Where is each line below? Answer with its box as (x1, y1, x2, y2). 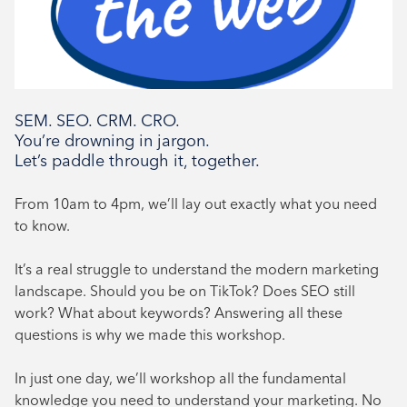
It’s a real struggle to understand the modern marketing (15, 260, 379, 278)
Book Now (168, 20, 239, 38)
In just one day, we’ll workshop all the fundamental (15, 369, 346, 387)
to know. (15, 216, 70, 234)
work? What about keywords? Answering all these (15, 303, 342, 322)
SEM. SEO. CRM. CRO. (15, 110, 180, 131)
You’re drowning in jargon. (15, 130, 210, 151)
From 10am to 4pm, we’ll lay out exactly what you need (15, 194, 377, 213)
